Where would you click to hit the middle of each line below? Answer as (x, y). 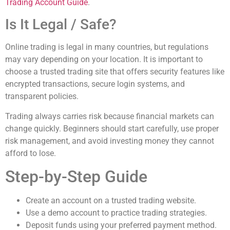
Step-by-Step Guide (76, 176)
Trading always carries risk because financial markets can (110, 116)
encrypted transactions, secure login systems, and (95, 84)
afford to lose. (31, 153)
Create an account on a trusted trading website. (111, 200)
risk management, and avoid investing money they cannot (110, 141)
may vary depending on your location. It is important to (104, 60)
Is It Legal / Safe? (61, 25)
